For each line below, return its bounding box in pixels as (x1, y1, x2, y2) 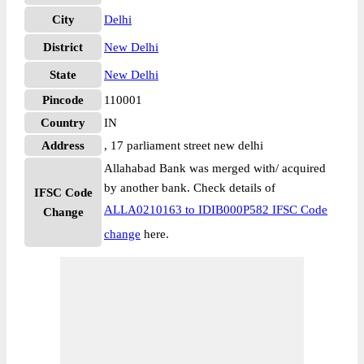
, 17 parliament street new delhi (104, 139, 263, 152)
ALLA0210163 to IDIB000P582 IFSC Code (104, 203, 327, 216)
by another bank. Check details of (104, 181, 275, 194)
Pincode (42, 93, 84, 106)
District (43, 41, 83, 54)
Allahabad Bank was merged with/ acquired (104, 162, 326, 175)
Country (41, 116, 85, 129)
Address (41, 139, 84, 152)
